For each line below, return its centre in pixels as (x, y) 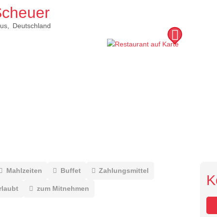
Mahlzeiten (24, 170)
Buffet (70, 170)
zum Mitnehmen (63, 188)
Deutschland (31, 26)
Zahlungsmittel (124, 170)
